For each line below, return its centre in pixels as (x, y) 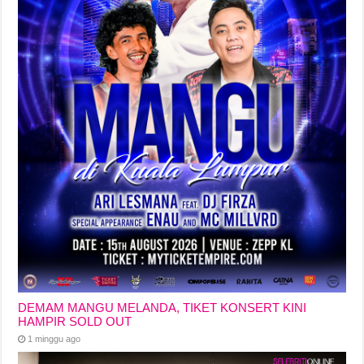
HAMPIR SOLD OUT (75, 322)
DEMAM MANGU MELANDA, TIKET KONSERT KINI (162, 308)
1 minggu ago (54, 339)
